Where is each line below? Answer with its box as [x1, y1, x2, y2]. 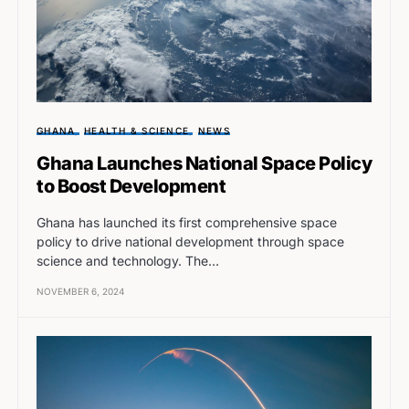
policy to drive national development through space [37, 234, 344, 250]
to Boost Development [37, 175, 225, 198]
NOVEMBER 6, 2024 [37, 286, 124, 298]
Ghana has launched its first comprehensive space [37, 215, 337, 231]
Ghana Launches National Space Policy [37, 152, 372, 175]
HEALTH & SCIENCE [84, 125, 189, 137]
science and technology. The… [37, 253, 219, 269]
